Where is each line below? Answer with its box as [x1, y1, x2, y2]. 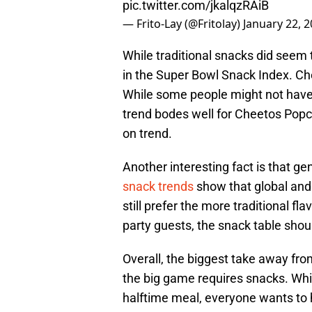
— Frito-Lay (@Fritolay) [123, 16, 243, 32]
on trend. [123, 126, 172, 141]
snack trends [123, 179, 194, 194]
